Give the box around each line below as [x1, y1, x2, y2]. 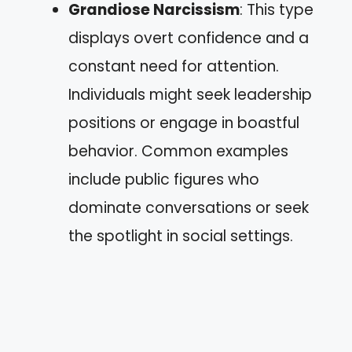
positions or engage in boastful [68, 112, 299, 134]
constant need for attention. [68, 56, 279, 77]
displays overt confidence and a [68, 27, 309, 49]
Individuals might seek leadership [68, 84, 312, 105]
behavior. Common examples [68, 141, 288, 162]
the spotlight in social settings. [68, 225, 293, 247]
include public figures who [68, 169, 259, 190]
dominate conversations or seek [68, 197, 309, 218]
